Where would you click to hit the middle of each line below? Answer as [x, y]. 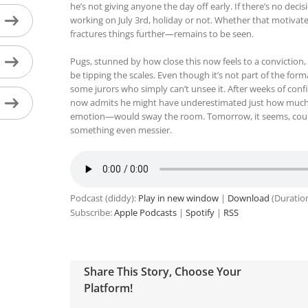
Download [248, 198]
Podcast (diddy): [104, 198]
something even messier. [121, 130]
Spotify [200, 212]
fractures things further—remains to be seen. [162, 34]
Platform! [108, 288]
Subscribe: [92, 212]
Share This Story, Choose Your [162, 271]
